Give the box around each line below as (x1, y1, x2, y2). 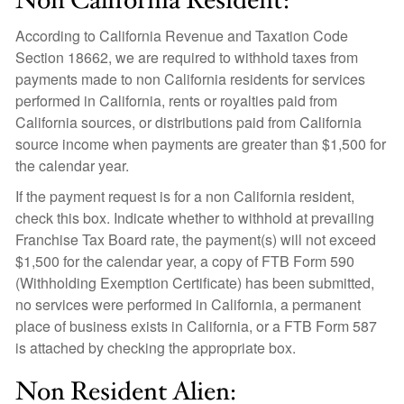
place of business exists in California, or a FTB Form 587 (15, 316, 377, 336)
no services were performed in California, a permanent (15, 294, 361, 315)
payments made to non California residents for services (15, 69, 365, 89)
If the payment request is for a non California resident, (15, 186, 354, 207)
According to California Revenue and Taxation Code (15, 25, 348, 46)
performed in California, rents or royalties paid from (15, 90, 337, 111)
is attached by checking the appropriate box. (15, 337, 296, 358)
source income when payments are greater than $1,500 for (15, 133, 386, 154)
